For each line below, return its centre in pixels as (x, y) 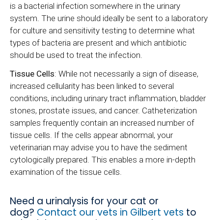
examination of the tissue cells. (66, 172)
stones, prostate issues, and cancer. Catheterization (103, 111)
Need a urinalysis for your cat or (84, 201)
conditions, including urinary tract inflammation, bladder (108, 98)
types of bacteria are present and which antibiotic (98, 42)
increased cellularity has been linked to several (92, 86)
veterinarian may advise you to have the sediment (99, 148)
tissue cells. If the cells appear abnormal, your (91, 135)
